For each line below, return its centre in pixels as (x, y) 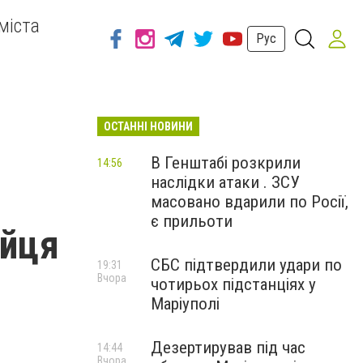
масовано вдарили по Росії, (250, 202)
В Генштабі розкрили (226, 163)
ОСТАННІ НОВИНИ (148, 126)
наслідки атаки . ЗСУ (225, 182)
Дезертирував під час (228, 348)
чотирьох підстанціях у (233, 284)
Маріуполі (185, 304)
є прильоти (192, 221)
